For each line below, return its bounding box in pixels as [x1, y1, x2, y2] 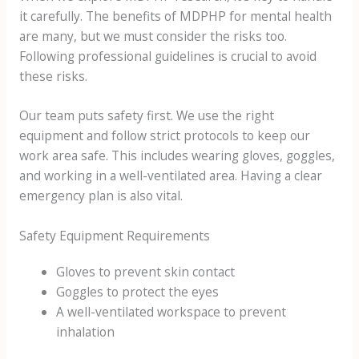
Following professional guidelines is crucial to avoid [18, 46, 317, 65]
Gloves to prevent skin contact [56, 263, 236, 281]
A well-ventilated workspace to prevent [56, 303, 287, 321]
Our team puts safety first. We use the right [18, 107, 274, 125]
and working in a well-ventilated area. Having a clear [18, 167, 322, 185]
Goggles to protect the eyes [56, 283, 220, 301]
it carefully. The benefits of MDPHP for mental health [18, 6, 332, 25]
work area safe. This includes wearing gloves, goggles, [18, 147, 335, 165]
